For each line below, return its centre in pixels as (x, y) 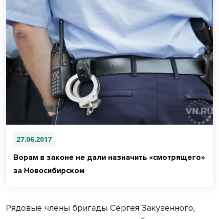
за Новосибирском (49, 170)
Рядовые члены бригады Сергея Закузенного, (100, 208)
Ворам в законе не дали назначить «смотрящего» (109, 157)
